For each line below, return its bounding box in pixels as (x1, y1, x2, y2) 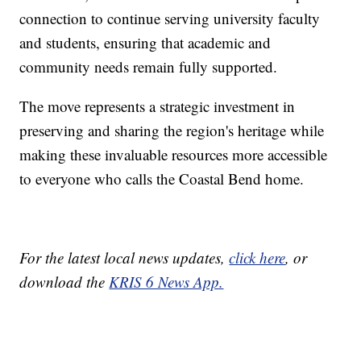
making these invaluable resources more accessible (19, 143, 328, 164)
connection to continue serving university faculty (19, 7, 321, 28)
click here (229, 247, 286, 268)
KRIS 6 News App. (109, 271, 224, 292)
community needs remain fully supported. (19, 56, 278, 77)
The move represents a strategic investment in (19, 95, 296, 116)
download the (19, 271, 110, 292)
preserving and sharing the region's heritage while (19, 119, 325, 140)
